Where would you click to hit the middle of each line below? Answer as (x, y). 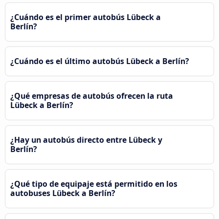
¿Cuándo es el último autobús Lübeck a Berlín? (100, 61)
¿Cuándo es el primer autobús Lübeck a (86, 17)
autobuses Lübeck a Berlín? (63, 193)
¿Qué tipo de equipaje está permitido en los (94, 184)
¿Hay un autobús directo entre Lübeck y (86, 140)
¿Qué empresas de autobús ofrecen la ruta (92, 96)
